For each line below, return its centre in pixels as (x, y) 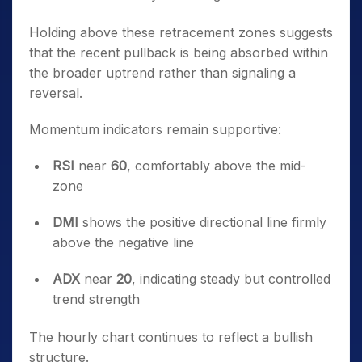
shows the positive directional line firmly (202, 222)
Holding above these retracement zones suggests (181, 32)
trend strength (96, 299)
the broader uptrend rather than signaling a (162, 73)
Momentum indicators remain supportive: (155, 129)
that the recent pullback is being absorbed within (179, 53)
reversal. (56, 93)
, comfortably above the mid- (217, 166)
